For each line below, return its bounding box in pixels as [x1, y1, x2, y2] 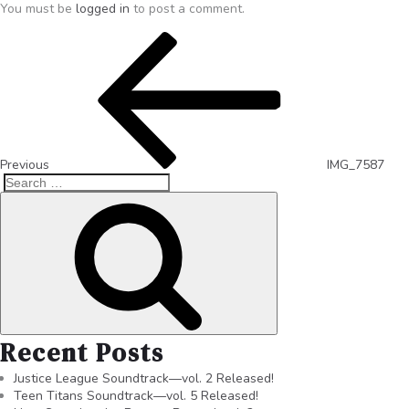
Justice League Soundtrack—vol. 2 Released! [14, 369, 274, 387]
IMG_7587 [327, 155, 384, 173]
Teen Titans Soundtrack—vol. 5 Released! [14, 386, 258, 404]
